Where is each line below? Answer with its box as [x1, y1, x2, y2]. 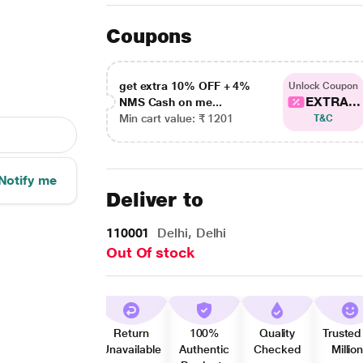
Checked [254, 343, 301, 356]
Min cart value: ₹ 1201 [118, 111, 234, 125]
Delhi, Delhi [153, 225, 227, 241]
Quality [258, 327, 296, 340]
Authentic [179, 343, 229, 356]
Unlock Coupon [288, 79, 358, 92]
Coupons [105, 24, 193, 48]
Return [113, 327, 149, 340]
